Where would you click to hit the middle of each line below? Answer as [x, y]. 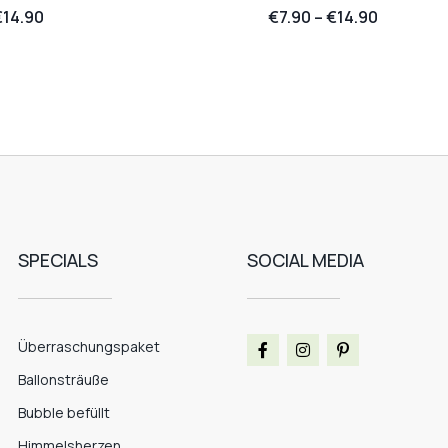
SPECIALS [58, 260]
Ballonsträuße [64, 380]
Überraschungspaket [89, 347]
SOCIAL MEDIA [305, 260]
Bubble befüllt [64, 413]
